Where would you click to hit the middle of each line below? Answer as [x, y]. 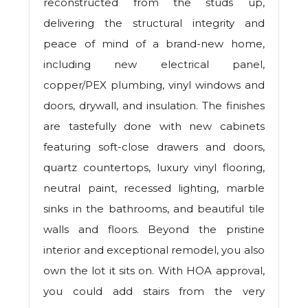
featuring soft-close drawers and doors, [154, 147]
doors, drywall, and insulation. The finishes [154, 106]
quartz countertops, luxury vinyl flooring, [154, 168]
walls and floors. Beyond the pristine [154, 230]
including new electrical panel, [154, 65]
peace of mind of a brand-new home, [154, 44]
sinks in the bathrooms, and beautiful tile [154, 209]
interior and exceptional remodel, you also [154, 250]
